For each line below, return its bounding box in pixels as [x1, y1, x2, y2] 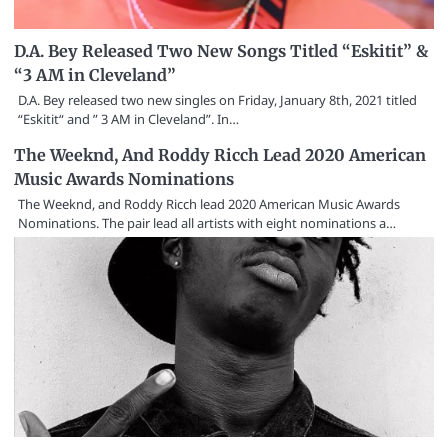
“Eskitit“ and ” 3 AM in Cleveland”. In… [18, 109, 239, 128]
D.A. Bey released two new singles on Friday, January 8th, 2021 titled [18, 90, 417, 109]
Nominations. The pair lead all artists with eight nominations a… [18, 213, 396, 232]
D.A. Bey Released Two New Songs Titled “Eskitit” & [14, 40, 428, 61]
